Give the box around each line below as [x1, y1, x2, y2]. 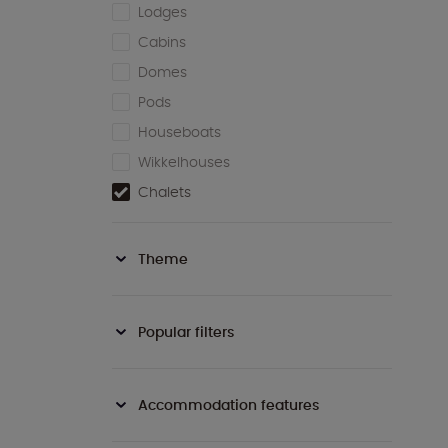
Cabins [138, 32, 186, 53]
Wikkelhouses [138, 152, 230, 173]
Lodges [138, 2, 187, 23]
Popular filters [138, 322, 234, 343]
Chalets [138, 182, 191, 203]
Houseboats [138, 122, 221, 143]
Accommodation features [138, 395, 319, 416]
